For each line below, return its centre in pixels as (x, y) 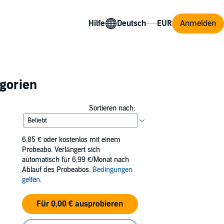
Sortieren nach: (112, 108)
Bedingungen (112, 170)
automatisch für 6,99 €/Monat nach (75, 160)
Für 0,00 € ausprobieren (80, 204)
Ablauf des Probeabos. (57, 170)
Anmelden (198, 23)
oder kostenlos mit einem (82, 140)
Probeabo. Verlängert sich (61, 150)
